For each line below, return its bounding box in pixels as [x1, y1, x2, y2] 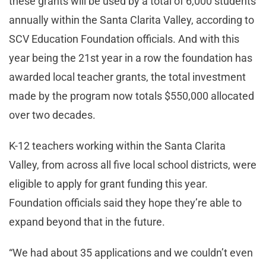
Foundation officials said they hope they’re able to [9, 196, 242, 209]
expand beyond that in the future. [9, 215, 165, 228]
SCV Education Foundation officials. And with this [9, 32, 239, 45]
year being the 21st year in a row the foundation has [9, 51, 252, 64]
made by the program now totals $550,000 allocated [9, 89, 254, 102]
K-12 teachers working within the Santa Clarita [9, 139, 226, 152]
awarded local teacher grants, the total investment [9, 70, 246, 83]
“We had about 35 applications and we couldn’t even [9, 246, 253, 259]
